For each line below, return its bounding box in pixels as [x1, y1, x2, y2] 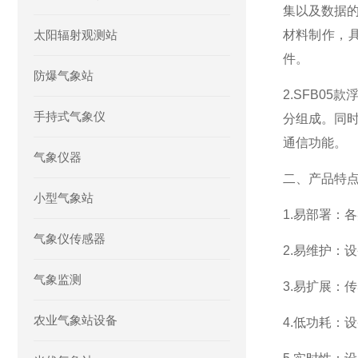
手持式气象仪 [34, 109, 105, 123]
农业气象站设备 [34, 313, 117, 327]
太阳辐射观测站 [34, 28, 117, 42]
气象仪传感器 [34, 232, 105, 245]
